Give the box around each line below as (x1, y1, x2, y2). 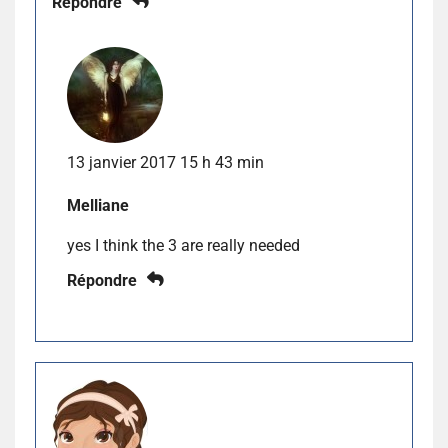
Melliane (67, 196, 129, 216)
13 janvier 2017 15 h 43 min (67, 153, 264, 173)
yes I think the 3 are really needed (67, 236, 300, 256)
